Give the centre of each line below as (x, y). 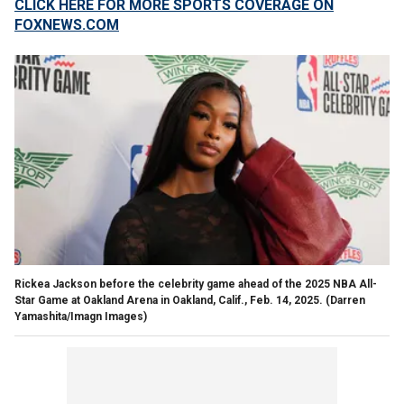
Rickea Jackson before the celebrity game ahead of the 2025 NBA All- (196, 284)
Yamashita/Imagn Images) (81, 316)
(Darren (345, 300)
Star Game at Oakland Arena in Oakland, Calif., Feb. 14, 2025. (169, 300)
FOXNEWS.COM (67, 25)
